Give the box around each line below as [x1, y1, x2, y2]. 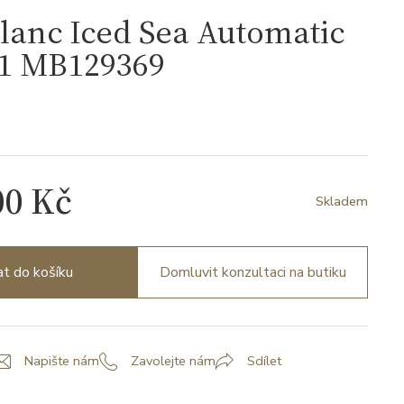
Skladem [316, 191, 368, 210]
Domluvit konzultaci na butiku [159, 262, 346, 283]
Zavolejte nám [131, 352, 216, 371]
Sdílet [247, 352, 281, 371]
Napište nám [24, 352, 99, 371]
